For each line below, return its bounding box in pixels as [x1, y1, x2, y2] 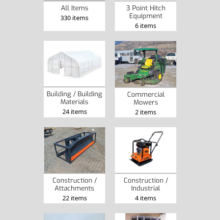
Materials [60, 97, 88, 107]
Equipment [129, 11, 163, 20]
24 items [62, 107, 87, 116]
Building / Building [47, 89, 102, 99]
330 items [60, 13, 88, 22]
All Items [60, 3, 88, 12]
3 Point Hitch [126, 3, 165, 12]
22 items [62, 193, 87, 203]
